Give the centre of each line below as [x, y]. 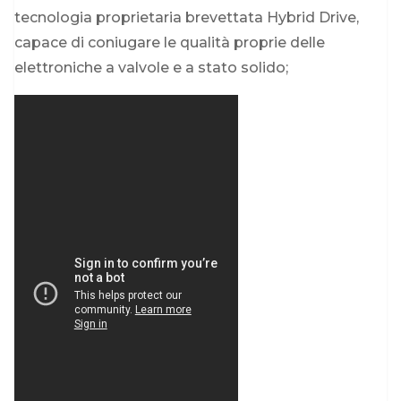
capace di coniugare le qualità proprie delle [170, 42]
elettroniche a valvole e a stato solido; [151, 67]
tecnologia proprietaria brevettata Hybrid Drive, [187, 17]
